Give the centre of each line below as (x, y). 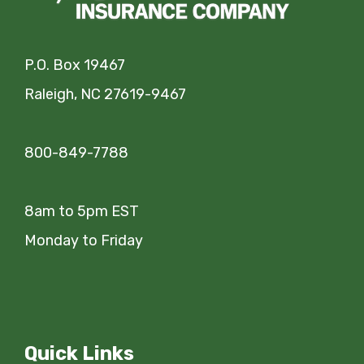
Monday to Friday (84, 241)
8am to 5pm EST (82, 212)
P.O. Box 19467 (75, 65)
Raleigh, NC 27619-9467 (105, 95)
